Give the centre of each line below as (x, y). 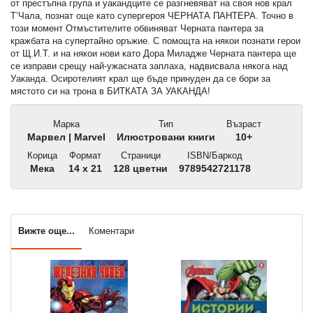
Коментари (111, 231)
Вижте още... (46, 231)
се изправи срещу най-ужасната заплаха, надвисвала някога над (149, 66)
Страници (139, 156)
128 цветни (139, 169)
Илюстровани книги (165, 138)
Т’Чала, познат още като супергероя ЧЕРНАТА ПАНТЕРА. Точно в (152, 16)
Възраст (242, 124)
